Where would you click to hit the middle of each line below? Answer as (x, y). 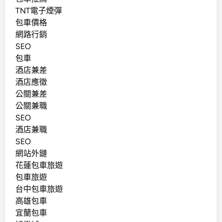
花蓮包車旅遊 (39, 165)
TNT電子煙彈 (39, 10)
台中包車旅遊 (39, 189)
